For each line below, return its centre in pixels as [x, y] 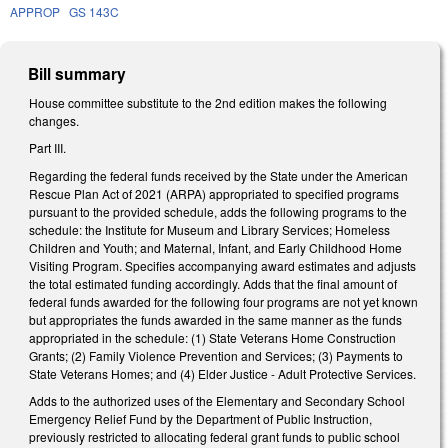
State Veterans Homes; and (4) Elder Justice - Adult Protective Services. [224, 373]
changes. [55, 120]
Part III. [47, 148]
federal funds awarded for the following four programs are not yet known [223, 301]
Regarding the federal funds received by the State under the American [218, 175]
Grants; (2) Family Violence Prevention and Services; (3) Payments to [216, 355]
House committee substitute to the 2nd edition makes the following [208, 102]
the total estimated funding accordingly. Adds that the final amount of [213, 283]
